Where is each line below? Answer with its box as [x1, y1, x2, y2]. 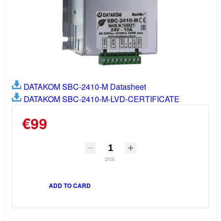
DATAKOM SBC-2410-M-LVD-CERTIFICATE [22, 93, 180, 105]
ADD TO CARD [49, 181, 91, 190]
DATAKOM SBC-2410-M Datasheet [22, 80, 146, 92]
